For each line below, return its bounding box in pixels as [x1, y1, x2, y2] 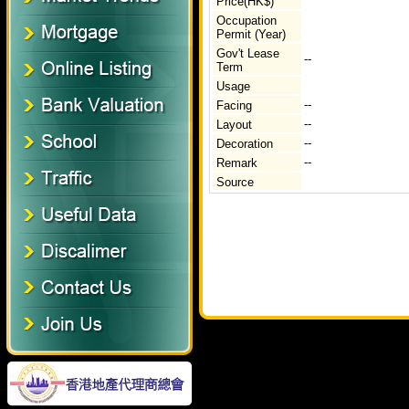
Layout [216, 118, 252, 131]
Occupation [216, 14, 277, 27]
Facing [216, 99, 252, 112]
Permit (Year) [216, 27, 286, 41]
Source [216, 175, 254, 189]
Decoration [216, 137, 273, 151]
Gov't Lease [216, 47, 279, 60]
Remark [216, 156, 257, 170]
